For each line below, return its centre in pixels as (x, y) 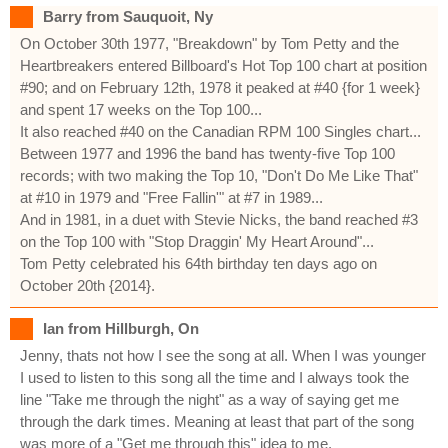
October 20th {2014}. (87, 285)
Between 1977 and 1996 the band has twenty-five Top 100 (207, 153)
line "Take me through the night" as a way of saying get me (209, 399)
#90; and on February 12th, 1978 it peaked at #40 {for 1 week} (220, 87)
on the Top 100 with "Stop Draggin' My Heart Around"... (197, 241)
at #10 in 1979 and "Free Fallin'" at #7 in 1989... (171, 197)
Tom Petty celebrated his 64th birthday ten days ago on (198, 263)
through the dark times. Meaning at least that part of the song (217, 421)
